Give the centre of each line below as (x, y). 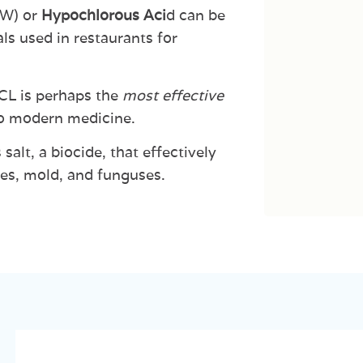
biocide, (79, 152)
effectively (179, 152)
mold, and (60, 174)
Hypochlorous (90, 15)
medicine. (101, 117)
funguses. (131, 174)
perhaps (64, 95)
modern (38, 117)
